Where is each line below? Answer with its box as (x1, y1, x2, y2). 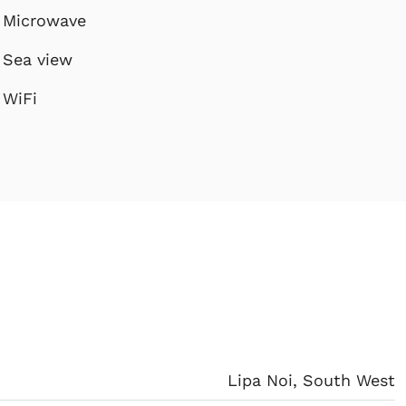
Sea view (3, 49, 73, 69)
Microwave (3, 10, 87, 30)
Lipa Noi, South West (227, 370, 395, 390)
